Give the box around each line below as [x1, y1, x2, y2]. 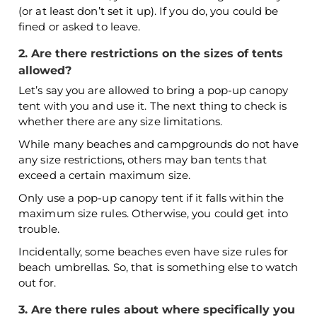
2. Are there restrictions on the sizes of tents [18, 47, 283, 60]
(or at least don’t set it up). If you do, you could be [18, 4, 279, 18]
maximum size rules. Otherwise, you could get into [18, 207, 288, 220]
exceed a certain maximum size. [18, 168, 191, 182]
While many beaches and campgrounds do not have [18, 137, 299, 151]
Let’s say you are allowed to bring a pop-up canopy [18, 83, 289, 97]
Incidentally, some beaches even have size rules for [18, 245, 289, 258]
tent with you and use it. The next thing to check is [18, 99, 287, 113]
